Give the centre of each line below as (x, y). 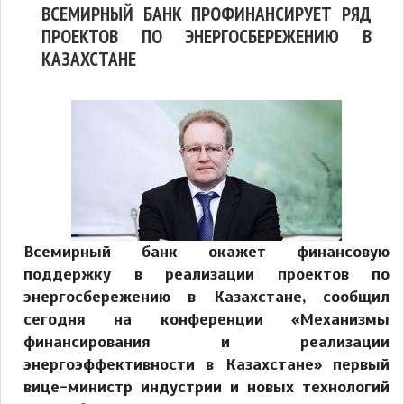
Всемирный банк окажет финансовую (207, 252)
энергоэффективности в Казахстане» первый (207, 365)
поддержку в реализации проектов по (207, 275)
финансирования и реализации (207, 342)
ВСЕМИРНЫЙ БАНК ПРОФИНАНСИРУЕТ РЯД (207, 14)
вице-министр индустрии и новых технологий (207, 387)
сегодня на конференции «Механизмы (207, 320)
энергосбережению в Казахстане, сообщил (207, 297)
